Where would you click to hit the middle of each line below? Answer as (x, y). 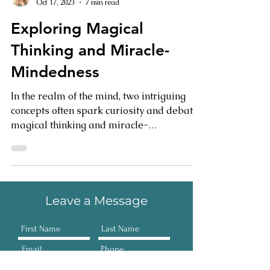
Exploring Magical (77, 53)
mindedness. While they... (96, 164)
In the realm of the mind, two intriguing (98, 120)
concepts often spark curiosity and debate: (105, 135)
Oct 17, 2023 (55, 27)
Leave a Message (96, 225)
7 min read (102, 27)
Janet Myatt (55, 16)
